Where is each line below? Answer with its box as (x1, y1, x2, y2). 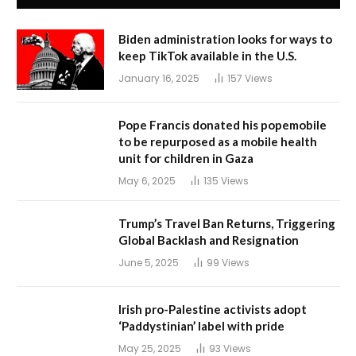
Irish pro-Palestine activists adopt (118, 302, 307, 317)
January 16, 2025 (118, 72, 199, 86)
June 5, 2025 (118, 256, 179, 270)
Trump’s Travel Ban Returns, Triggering (118, 216, 335, 231)
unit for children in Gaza (118, 151, 253, 166)
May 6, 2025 (118, 174, 176, 188)
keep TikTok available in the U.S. (118, 48, 296, 64)
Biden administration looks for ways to (118, 32, 332, 47)
